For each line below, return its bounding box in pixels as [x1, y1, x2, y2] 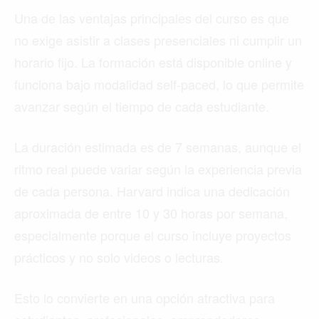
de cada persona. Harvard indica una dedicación [14, 182, 290, 201]
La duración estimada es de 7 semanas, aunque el [14, 137, 301, 157]
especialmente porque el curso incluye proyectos [14, 226, 291, 245]
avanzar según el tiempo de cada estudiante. [14, 97, 269, 116]
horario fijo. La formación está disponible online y [14, 53, 292, 72]
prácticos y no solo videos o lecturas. [14, 248, 224, 267]
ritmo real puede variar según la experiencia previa [14, 159, 302, 179]
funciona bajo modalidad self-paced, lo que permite [14, 75, 304, 94]
